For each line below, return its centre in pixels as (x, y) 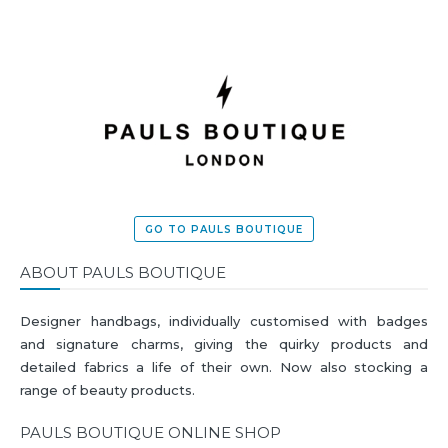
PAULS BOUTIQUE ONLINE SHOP (150, 433)
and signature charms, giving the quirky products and (224, 344)
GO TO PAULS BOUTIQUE (224, 229)
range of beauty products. (107, 390)
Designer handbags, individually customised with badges (224, 321)
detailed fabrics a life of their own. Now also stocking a (224, 367)
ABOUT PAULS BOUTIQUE (123, 272)
